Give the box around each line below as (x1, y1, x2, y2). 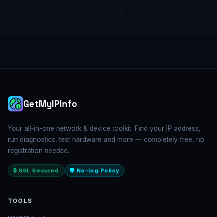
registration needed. (8, 147, 69, 155)
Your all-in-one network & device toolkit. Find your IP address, (8, 124, 201, 133)
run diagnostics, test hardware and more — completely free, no (8, 136, 204, 144)
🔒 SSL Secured (13, 167, 59, 174)
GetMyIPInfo (23, 98, 77, 109)
